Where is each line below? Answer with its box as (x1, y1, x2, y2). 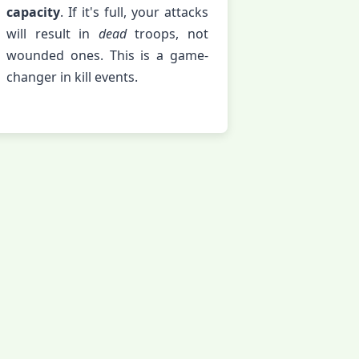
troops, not (126, 24, 209, 42)
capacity (6, 2, 60, 21)
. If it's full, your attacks (60, 2, 208, 21)
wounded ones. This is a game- (6, 46, 208, 64)
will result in (6, 24, 99, 42)
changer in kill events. (6, 67, 138, 86)
